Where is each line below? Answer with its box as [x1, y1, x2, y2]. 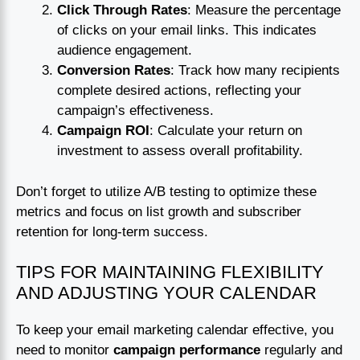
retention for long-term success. [16, 223, 208, 239]
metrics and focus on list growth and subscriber [16, 203, 301, 219]
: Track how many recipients [170, 63, 340, 79]
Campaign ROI [57, 123, 149, 139]
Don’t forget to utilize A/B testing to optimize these [16, 183, 317, 199]
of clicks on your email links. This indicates [57, 22, 317, 39]
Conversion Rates [57, 63, 170, 79]
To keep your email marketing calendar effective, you [16, 322, 333, 338]
